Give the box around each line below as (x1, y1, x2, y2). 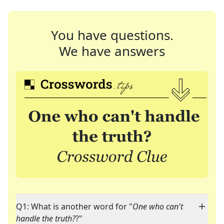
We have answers (59, 42, 165, 60)
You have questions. (50, 26, 173, 44)
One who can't (132, 201, 183, 212)
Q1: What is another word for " (16, 201, 132, 212)
